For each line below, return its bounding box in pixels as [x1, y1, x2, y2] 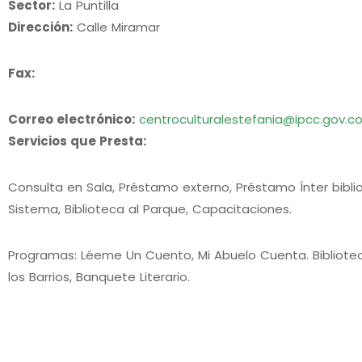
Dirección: [8, 18, 73, 36]
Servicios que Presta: [8, 132, 146, 149]
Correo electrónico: [8, 110, 135, 128]
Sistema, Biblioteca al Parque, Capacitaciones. [8, 200, 292, 217]
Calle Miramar [73, 18, 164, 36]
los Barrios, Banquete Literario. [8, 267, 190, 285]
